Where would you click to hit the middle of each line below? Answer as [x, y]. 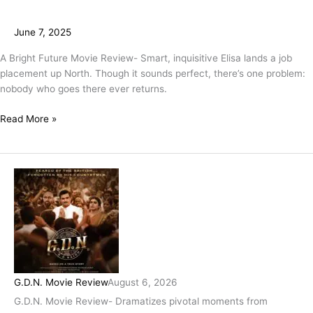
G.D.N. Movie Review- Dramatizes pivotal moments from [141, 301]
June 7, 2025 [43, 32]
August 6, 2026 [143, 282]
